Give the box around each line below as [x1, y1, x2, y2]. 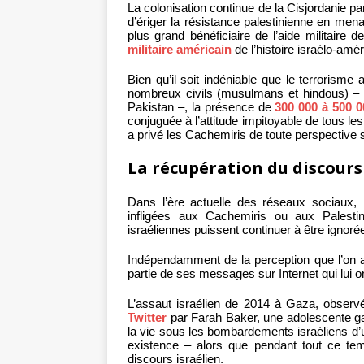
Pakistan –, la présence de [128, 100, 275, 115]
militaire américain [128, 42, 232, 57]
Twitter [128, 310, 167, 325]
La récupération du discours [128, 157, 362, 180]
